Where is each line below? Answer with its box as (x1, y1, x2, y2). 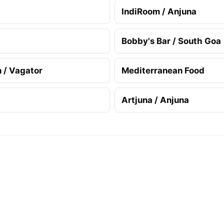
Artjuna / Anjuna (121, 94, 189, 105)
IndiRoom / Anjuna (121, 6, 196, 16)
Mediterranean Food (121, 65, 204, 75)
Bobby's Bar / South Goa (121, 35, 221, 46)
